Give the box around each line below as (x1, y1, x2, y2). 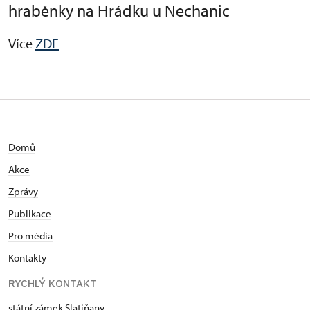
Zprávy (8, 185, 38, 198)
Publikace (8, 207, 51, 220)
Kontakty (8, 251, 46, 264)
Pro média (8, 229, 53, 242)
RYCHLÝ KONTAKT (8, 277, 97, 290)
